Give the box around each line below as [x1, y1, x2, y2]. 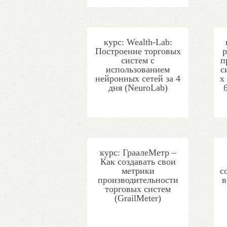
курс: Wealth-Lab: [103, 37, 172, 47]
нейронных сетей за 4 [95, 73, 180, 84]
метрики [121, 166, 155, 176]
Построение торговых [95, 46, 181, 56]
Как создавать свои [100, 157, 176, 167]
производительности [97, 175, 178, 185]
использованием [106, 64, 170, 74]
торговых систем [105, 184, 171, 194]
